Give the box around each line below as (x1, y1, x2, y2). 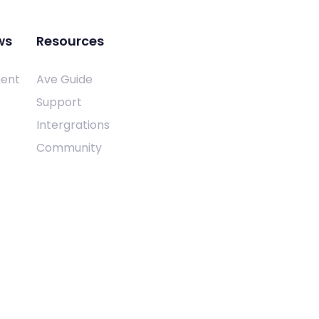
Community (36, 139, 102, 156)
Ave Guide (36, 70, 93, 88)
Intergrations (36, 116, 110, 133)
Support (36, 93, 82, 110)
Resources (36, 31, 104, 50)
